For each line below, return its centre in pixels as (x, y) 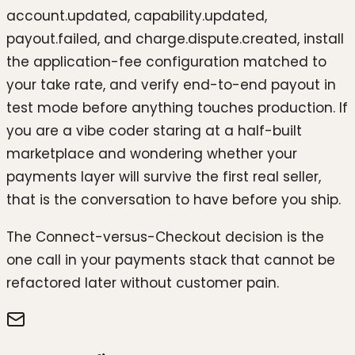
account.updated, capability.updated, (137, 15)
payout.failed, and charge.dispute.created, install (175, 38)
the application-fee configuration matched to (166, 61)
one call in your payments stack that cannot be (171, 260)
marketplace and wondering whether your (152, 153)
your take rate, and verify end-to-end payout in (171, 84)
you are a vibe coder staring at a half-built (154, 130)
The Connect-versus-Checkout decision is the (165, 237)
